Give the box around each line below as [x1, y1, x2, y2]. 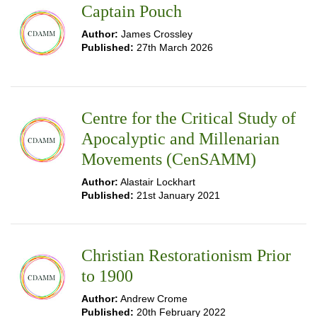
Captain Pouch [81, 2, 182, 21]
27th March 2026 [134, 42, 213, 53]
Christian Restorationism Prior [81, 246, 291, 265]
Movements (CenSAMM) [81, 150, 256, 168]
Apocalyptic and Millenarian [81, 129, 279, 148]
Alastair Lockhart [118, 176, 195, 188]
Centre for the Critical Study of [81, 109, 296, 127]
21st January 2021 [134, 190, 220, 201]
